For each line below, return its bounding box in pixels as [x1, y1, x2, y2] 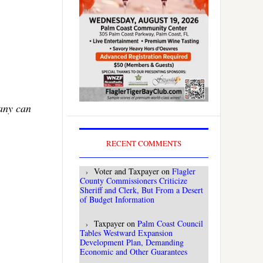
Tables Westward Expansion [80, 227, 173, 239]
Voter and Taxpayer [94, 166, 159, 177]
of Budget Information [80, 194, 154, 205]
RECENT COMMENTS [106, 138, 181, 149]
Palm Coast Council [137, 218, 203, 230]
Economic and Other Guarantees [80, 246, 187, 258]
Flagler [172, 166, 195, 177]
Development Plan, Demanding [80, 237, 184, 248]
